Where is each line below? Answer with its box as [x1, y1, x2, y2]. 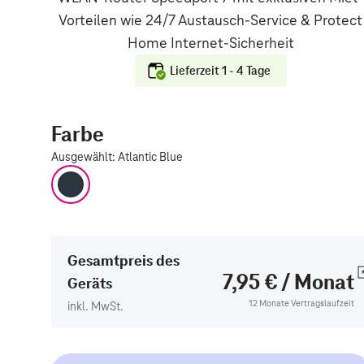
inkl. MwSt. [67, 299, 124, 314]
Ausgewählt [51, 149, 113, 164]
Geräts [67, 274, 113, 292]
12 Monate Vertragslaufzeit [248, 297, 354, 309]
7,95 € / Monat [222, 269, 354, 295]
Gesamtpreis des [67, 251, 180, 270]
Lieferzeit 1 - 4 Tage [170, 63, 271, 78]
